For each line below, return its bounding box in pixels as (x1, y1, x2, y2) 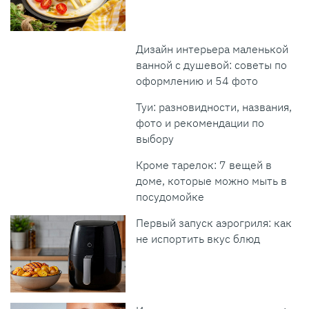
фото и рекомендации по (136, 116, 265, 130)
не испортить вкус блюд (136, 232, 261, 246)
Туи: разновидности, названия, (136, 100, 292, 114)
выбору (136, 132, 175, 146)
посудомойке (136, 190, 205, 204)
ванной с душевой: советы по (136, 58, 288, 72)
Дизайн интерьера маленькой (136, 42, 289, 57)
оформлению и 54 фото (136, 74, 259, 88)
